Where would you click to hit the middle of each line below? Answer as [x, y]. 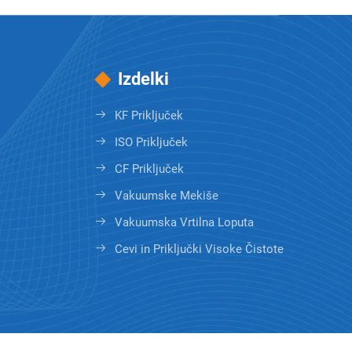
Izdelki [143, 79]
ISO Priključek [151, 142]
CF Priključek [149, 169]
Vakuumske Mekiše [167, 195]
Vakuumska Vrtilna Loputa [184, 222]
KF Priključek [149, 115]
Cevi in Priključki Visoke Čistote [199, 249]
